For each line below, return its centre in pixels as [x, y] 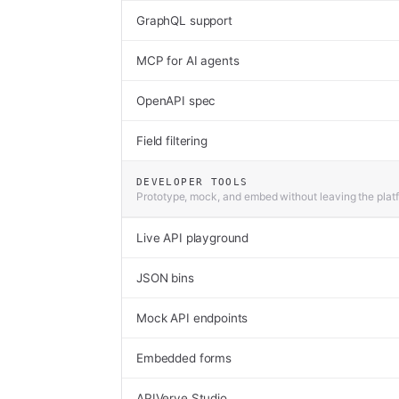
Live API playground [193, 238]
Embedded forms [184, 358]
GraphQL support [184, 20]
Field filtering [172, 141]
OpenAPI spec [176, 101]
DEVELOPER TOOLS [192, 182]
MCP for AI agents [188, 61]
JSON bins [165, 278]
